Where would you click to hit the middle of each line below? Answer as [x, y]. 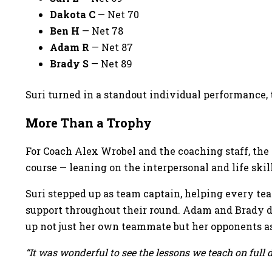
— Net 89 [110, 63]
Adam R [70, 47]
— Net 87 [111, 47]
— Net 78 [101, 31]
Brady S [69, 63]
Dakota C [73, 14]
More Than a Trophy [89, 123]
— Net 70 [117, 14]
